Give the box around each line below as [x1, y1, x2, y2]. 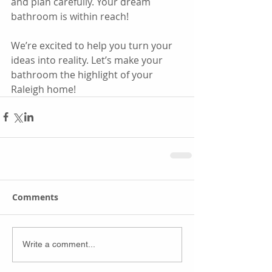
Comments [12, 191, 58, 203]
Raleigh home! [11, 82, 76, 96]
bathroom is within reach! [11, 9, 129, 23]
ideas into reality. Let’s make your [11, 53, 165, 67]
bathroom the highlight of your [11, 67, 155, 81]
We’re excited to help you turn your [11, 38, 175, 52]
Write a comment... [22, 239, 95, 250]
